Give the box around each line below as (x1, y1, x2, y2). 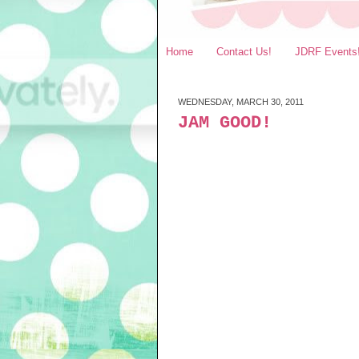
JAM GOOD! (178, 113, 272, 133)
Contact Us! (216, 45, 272, 58)
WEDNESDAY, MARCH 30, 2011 (178, 97, 304, 107)
